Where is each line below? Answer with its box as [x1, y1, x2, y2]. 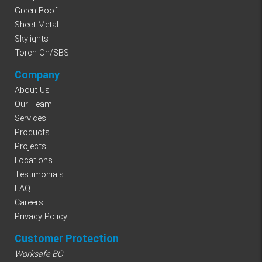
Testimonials [15, 168, 64, 181]
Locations [15, 154, 53, 167]
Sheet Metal [15, 18, 58, 31]
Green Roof [15, 4, 57, 17]
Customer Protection [15, 230, 119, 246]
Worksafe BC [15, 247, 63, 260]
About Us [15, 84, 50, 96]
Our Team [15, 98, 52, 111]
